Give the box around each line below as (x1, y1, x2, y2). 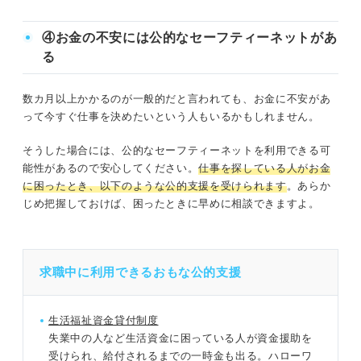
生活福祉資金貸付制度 (48, 313, 159, 326)
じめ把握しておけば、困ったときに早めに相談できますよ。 (23, 197, 320, 210)
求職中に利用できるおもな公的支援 (39, 264, 242, 279)
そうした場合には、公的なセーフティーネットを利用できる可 (23, 143, 331, 156)
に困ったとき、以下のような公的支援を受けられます (23, 179, 287, 192)
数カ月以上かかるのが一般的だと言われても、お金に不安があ (23, 92, 331, 105)
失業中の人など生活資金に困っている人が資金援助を (48, 331, 313, 344)
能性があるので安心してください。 (23, 161, 199, 174)
